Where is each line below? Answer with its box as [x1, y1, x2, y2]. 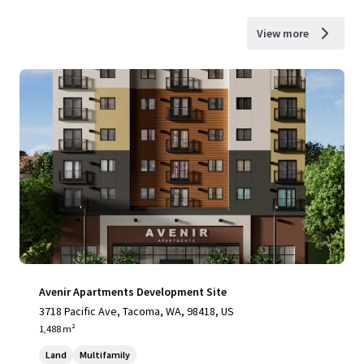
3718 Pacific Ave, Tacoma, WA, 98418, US [39, 304, 234, 318]
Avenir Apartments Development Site [39, 284, 227, 299]
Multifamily [80, 349, 130, 361]
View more [257, 26, 309, 41]
